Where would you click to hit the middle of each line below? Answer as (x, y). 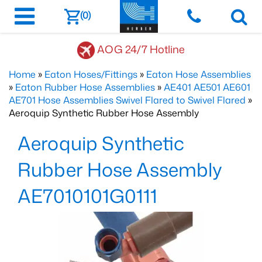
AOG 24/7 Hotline (141, 49)
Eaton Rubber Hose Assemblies (85, 87)
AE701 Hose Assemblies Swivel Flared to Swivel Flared (127, 100)
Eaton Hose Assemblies (199, 74)
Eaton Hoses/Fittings (91, 74)
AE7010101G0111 (87, 196)
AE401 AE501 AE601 (207, 87)
